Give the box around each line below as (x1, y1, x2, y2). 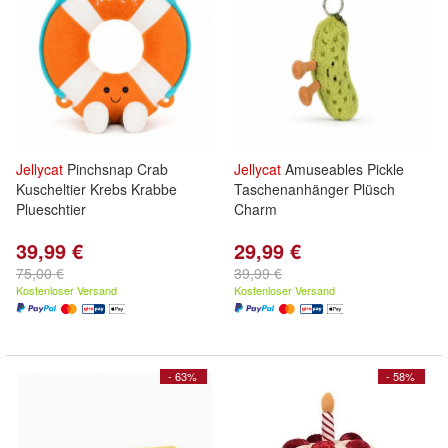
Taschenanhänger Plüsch (234, 179, 395, 199)
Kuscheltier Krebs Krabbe (16, 179, 177, 199)
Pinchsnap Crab (63, 159, 168, 179)
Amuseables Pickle (281, 159, 404, 179)
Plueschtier (16, 199, 86, 219)
